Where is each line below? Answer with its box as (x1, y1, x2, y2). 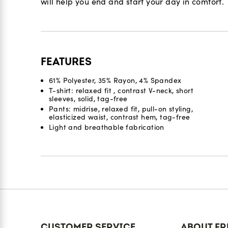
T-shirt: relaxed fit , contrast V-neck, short (49, 86, 193, 95)
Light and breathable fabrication (49, 123, 164, 132)
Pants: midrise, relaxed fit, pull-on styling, (49, 104, 193, 113)
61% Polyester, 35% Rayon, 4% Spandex (49, 76, 182, 85)
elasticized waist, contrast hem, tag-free (49, 112, 190, 122)
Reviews (40, 180, 83, 193)
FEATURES (41, 55, 92, 68)
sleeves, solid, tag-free (49, 94, 128, 103)
